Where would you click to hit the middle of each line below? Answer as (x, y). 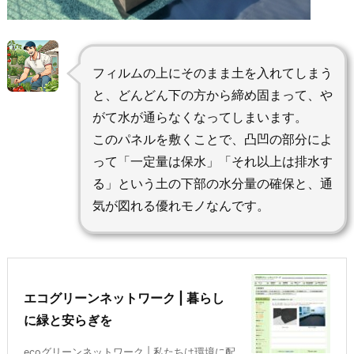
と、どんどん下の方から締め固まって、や (212, 95)
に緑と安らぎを (68, 320)
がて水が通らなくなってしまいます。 (200, 117)
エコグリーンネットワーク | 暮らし (124, 298)
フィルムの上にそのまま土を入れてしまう (212, 73)
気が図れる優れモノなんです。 (181, 206)
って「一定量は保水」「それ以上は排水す (212, 162)
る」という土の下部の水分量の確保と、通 (212, 184)
